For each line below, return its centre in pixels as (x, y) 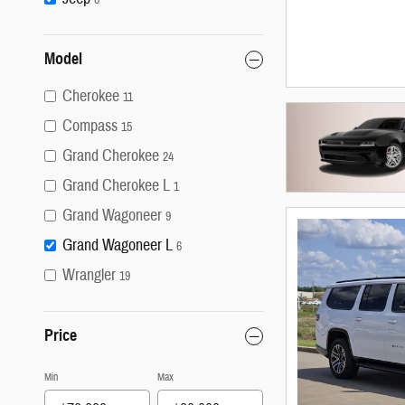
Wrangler (89, 276)
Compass (90, 127)
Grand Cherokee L (116, 186)
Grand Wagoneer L (118, 246)
